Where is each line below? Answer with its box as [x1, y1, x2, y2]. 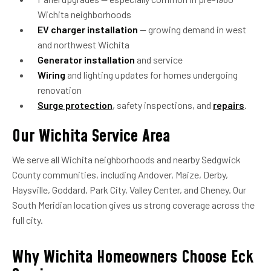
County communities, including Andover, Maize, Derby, [12, 168, 228, 180]
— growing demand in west [138, 23, 246, 35]
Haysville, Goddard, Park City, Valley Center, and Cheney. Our [12, 183, 246, 195]
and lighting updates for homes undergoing [65, 68, 238, 80]
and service [135, 53, 183, 65]
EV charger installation [38, 23, 138, 35]
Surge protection [38, 99, 113, 111]
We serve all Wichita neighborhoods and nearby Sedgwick [12, 153, 241, 165]
